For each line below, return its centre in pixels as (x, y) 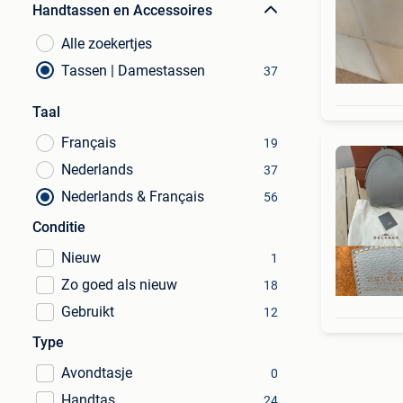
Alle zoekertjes (107, 44)
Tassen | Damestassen (133, 71)
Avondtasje (97, 373)
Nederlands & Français (133, 197)
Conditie (59, 227)
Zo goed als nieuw (119, 285)
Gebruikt (88, 312)
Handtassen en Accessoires (122, 10)
